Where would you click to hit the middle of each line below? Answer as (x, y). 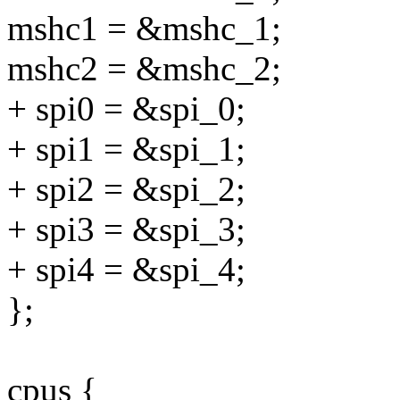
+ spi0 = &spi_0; (126, 109)
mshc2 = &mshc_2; (144, 69)
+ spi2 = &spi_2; (126, 189)
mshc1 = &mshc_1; (144, 29)
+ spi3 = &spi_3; (126, 229)
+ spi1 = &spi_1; (126, 149)
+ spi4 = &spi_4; (126, 270)
